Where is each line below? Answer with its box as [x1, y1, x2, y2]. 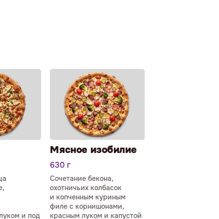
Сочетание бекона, [50, 174, 113, 183]
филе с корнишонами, [50, 201, 124, 211]
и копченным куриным [50, 192, 126, 201]
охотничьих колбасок [50, 183, 122, 192]
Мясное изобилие [50, 143, 137, 156]
